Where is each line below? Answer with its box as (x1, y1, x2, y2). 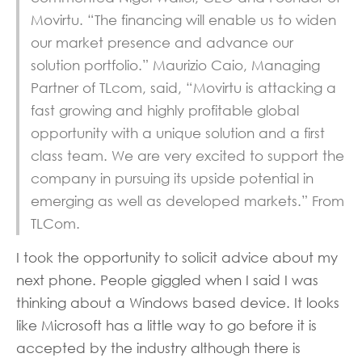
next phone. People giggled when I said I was (16, 271, 318, 288)
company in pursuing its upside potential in (31, 170, 314, 187)
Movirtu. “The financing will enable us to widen (31, 11, 337, 28)
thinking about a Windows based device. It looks (16, 294, 339, 311)
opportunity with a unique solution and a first (31, 124, 326, 141)
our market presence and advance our (31, 34, 294, 51)
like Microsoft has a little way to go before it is (16, 317, 317, 334)
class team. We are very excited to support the (31, 147, 345, 164)
